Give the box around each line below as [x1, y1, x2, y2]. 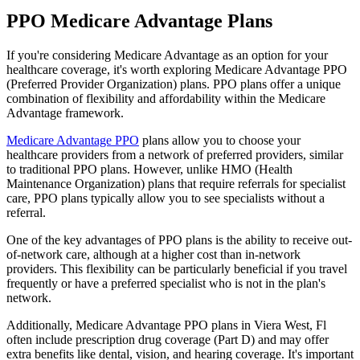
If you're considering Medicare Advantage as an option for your [6, 47, 328, 62]
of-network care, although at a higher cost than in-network [6, 247, 301, 261]
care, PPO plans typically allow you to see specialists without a [6, 190, 325, 205]
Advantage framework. [6, 105, 124, 120]
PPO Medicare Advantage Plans [6, 10, 277, 31]
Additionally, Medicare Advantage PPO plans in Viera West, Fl [6, 317, 326, 332]
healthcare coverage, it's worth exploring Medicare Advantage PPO [6, 62, 347, 76]
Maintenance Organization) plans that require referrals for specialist [6, 176, 346, 190]
